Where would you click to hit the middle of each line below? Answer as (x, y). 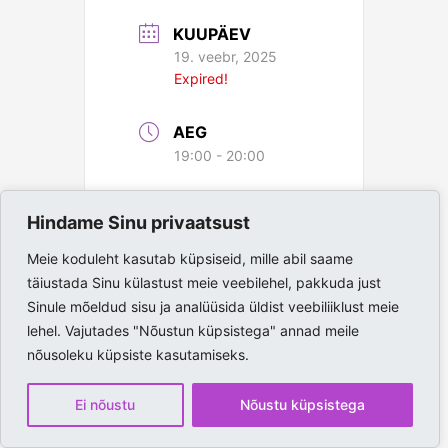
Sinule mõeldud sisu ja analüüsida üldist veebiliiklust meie (213, 306)
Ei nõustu (105, 404)
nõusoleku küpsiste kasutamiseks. (138, 354)
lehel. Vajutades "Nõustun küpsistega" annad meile (193, 330)
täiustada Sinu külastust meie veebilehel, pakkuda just (204, 282)
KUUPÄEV (212, 33)
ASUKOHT (213, 209)
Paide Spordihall (251, 243)
